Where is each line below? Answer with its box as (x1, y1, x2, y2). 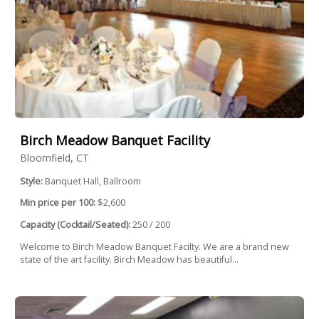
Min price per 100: (20, 197, 95, 209)
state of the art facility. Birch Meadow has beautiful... (20, 253, 239, 266)
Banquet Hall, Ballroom (45, 174, 141, 187)
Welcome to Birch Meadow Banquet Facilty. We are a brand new (20, 240, 289, 253)
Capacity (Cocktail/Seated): (20, 218, 130, 231)
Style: (20, 174, 45, 187)
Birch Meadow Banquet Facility (20, 131, 210, 149)
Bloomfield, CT (20, 150, 89, 164)
